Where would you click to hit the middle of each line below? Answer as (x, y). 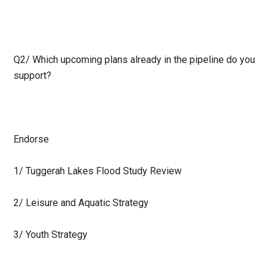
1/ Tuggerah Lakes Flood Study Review (98, 171)
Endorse (31, 139)
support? (33, 76)
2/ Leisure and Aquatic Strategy (81, 203)
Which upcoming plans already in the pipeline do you (144, 60)
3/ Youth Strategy (51, 235)
